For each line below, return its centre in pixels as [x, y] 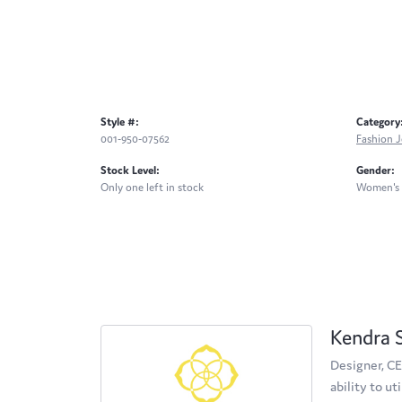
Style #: [120, 122]
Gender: [376, 170]
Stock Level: [130, 170]
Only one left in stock [152, 188]
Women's [378, 188]
